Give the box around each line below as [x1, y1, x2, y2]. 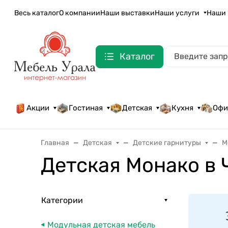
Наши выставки [100, 8, 155, 17]
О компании [59, 8, 100, 17]
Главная [41, 138, 69, 147]
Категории [41, 195, 83, 205]
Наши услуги [155, 8, 199, 17]
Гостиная [69, 103, 103, 113]
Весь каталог [14, 8, 59, 17]
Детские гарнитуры [133, 138, 202, 147]
